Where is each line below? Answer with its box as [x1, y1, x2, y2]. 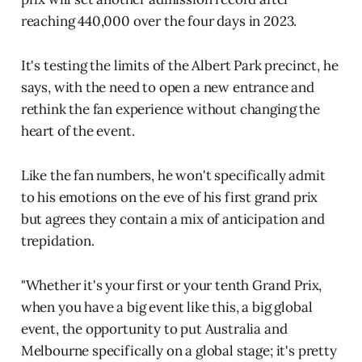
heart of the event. [20, 121, 135, 140]
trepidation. [20, 231, 95, 250]
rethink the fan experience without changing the [20, 99, 320, 118]
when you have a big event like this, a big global [20, 297, 313, 316]
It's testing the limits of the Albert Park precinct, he [20, 56, 339, 74]
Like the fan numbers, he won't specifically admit [20, 166, 326, 184]
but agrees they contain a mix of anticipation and [20, 209, 325, 228]
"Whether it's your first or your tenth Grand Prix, [20, 276, 322, 294]
